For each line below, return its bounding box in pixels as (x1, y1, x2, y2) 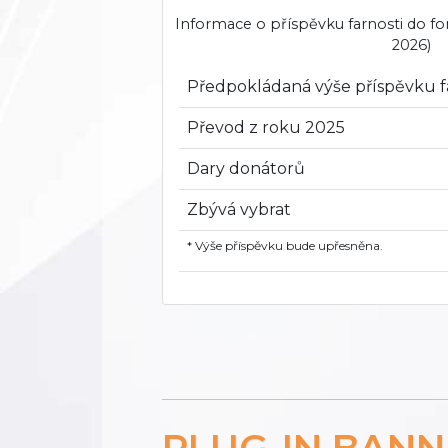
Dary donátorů (187, 159, 305, 179)
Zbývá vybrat (187, 200, 291, 220)
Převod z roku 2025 (187, 118, 345, 138)
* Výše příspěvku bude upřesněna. (187, 238, 383, 254)
